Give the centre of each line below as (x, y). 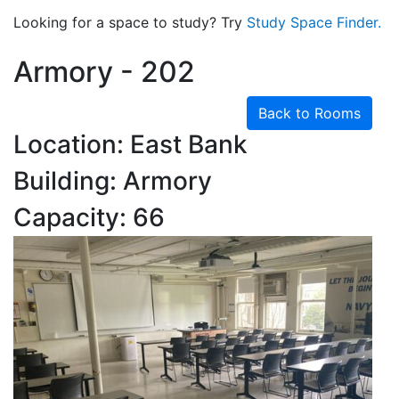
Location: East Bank (130, 144)
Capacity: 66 (89, 217)
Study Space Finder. (314, 22)
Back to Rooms (309, 113)
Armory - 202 (104, 72)
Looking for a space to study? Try (130, 22)
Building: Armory (113, 181)
